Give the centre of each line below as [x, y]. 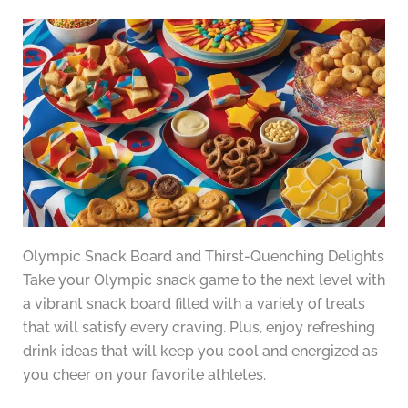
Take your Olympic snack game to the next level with [204, 280]
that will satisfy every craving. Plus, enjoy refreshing [199, 328]
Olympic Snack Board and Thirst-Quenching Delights [203, 257]
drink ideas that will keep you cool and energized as [200, 352]
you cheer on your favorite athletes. [144, 375]
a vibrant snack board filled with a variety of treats [194, 304]
